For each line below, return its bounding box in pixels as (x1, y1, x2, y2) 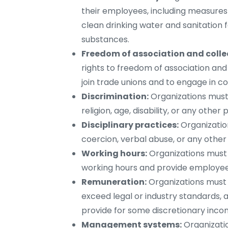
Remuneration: (81, 176, 147, 188)
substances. (81, 34, 129, 46)
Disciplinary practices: (81, 119, 179, 131)
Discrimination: (81, 91, 149, 103)
